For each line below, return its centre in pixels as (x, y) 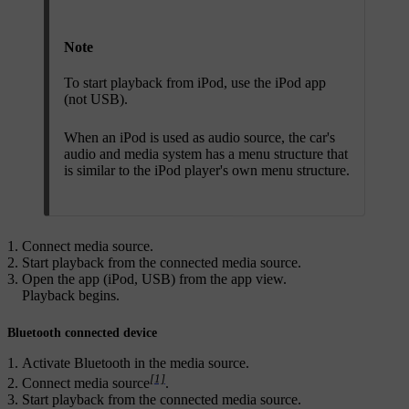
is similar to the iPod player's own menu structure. (207, 170)
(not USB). (96, 99)
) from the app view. (229, 278)
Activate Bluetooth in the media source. (136, 362)
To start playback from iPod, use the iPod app (195, 82)
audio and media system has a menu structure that (206, 153)
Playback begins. (71, 295)
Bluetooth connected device (82, 332)
